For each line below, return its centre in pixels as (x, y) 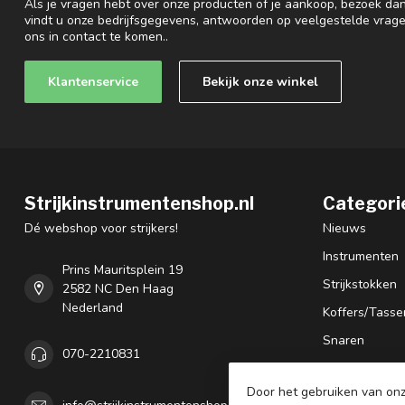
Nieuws (344, 228)
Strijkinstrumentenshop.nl (139, 203)
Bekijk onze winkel (260, 81)
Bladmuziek (355, 368)
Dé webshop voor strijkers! (101, 228)
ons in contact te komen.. (96, 36)
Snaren (344, 340)
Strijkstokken (360, 284)
